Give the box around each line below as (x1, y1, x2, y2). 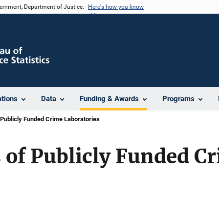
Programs (162, 94, 195, 103)
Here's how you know (88, 3, 144, 10)
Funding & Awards (80, 94, 139, 103)
